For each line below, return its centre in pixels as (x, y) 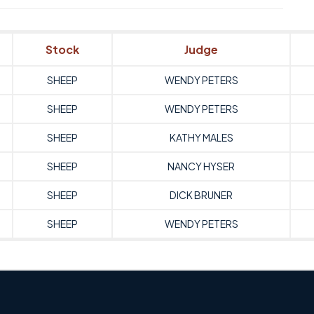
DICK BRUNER (201, 195)
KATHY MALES (201, 137)
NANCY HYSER (201, 166)
